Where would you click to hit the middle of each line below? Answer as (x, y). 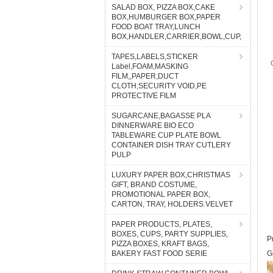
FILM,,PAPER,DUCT (145, 76)
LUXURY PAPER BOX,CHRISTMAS (171, 175)
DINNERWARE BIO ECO (153, 126)
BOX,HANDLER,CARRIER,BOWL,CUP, (176, 37)
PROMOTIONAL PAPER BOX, (161, 194)
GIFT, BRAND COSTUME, (154, 185)
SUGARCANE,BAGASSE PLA (161, 116)
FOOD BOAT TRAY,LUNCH (156, 27)
